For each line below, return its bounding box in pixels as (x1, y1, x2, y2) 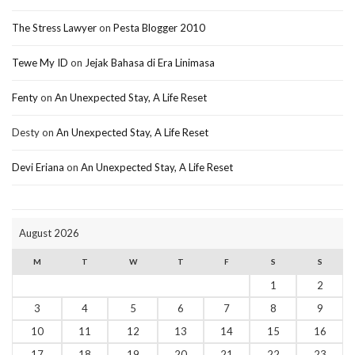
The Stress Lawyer (12, 21, 97, 34)
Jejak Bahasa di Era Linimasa (85, 55, 215, 69)
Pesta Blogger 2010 (113, 21, 205, 34)
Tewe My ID (12, 55, 68, 69)
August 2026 (19, 226, 79, 239)
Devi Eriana (12, 160, 64, 174)
